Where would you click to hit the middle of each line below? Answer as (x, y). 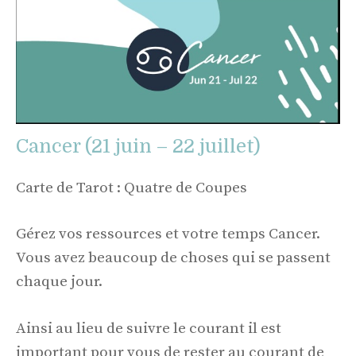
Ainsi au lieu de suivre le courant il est (149, 328)
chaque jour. (59, 282)
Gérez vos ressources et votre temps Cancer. (168, 234)
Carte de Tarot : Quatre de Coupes (132, 188)
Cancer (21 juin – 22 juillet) (138, 146)
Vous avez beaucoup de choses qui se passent (173, 258)
